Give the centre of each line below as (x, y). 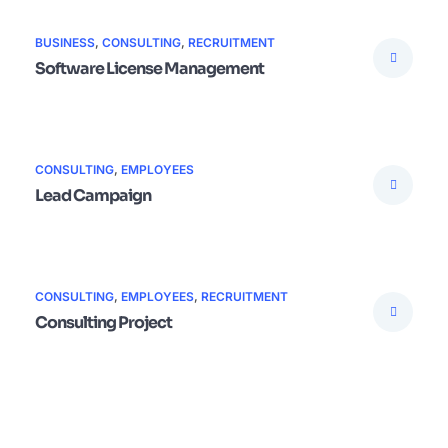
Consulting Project (103, 322)
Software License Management (149, 68)
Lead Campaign (93, 195)
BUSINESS (65, 42)
